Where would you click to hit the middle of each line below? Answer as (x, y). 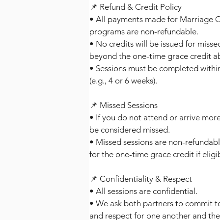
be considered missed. (130, 129)
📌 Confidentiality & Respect (141, 179)
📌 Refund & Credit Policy (136, 7)
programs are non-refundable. (144, 31)
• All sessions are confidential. (143, 191)
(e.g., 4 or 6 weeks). (123, 80)
